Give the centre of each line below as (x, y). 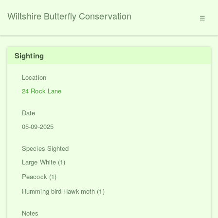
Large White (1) (44, 162)
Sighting (29, 55)
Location (34, 77)
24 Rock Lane (42, 91)
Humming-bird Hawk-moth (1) (63, 191)
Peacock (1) (39, 176)
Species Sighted (45, 148)
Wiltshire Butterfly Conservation (70, 15)
